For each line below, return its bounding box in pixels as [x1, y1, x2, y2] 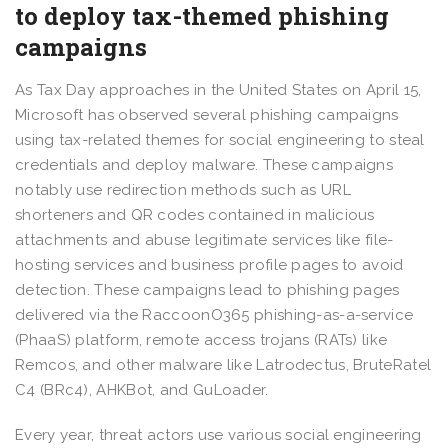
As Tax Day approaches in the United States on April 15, [15, 80, 422, 99]
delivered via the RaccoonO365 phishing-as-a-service [15, 305, 414, 324]
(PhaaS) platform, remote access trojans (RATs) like [15, 330, 388, 349]
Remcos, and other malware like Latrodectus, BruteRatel [15, 355, 432, 374]
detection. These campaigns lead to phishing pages [15, 280, 400, 299]
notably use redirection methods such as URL [15, 180, 351, 199]
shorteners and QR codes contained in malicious [15, 205, 375, 224]
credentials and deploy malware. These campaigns [15, 155, 394, 174]
